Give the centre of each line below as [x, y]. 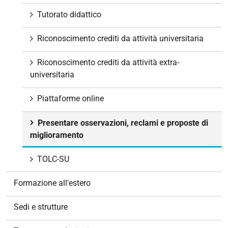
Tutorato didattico [69, 14]
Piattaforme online [70, 99]
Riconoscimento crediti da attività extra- [108, 63]
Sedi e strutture [41, 207]
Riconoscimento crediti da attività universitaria [120, 39]
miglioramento [57, 135]
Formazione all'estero [52, 183]
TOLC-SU [53, 159]
